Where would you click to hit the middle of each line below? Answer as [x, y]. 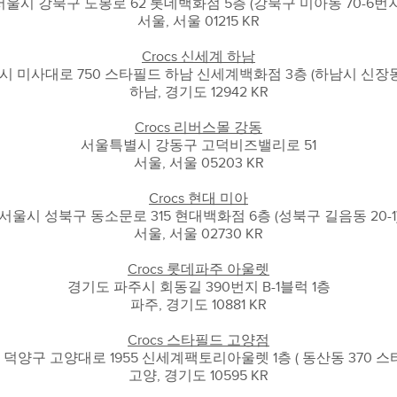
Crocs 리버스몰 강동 [198, 128]
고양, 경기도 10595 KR [198, 376]
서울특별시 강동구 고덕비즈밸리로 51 [198, 145]
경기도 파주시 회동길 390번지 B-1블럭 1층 [198, 287]
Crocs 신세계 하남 [198, 57]
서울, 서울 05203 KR [198, 163]
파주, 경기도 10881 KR [198, 305]
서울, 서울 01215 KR [198, 21]
